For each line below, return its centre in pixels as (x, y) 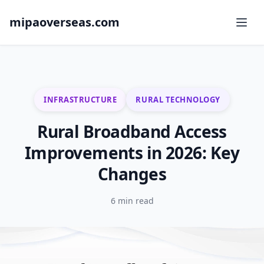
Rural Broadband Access (132, 131)
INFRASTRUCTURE (80, 99)
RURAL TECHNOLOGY (178, 99)
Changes (132, 174)
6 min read (132, 201)
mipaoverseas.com (65, 22)
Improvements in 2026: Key (132, 153)
